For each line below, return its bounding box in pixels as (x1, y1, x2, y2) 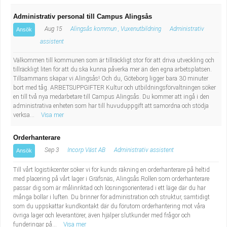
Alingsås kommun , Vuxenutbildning (70, 25, 161, 32)
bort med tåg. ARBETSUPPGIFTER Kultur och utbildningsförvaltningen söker (13, 84, 216, 91)
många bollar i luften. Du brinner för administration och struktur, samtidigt (13, 194, 210, 201)
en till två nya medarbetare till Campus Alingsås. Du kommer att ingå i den (13, 93, 209, 100)
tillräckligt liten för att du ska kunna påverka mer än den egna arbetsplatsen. (13, 66, 212, 73)
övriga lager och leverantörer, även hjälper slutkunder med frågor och (13, 212, 191, 219)
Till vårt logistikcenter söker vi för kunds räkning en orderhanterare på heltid (13, 166, 210, 173)
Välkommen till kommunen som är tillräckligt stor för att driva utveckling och (13, 57, 214, 64)
